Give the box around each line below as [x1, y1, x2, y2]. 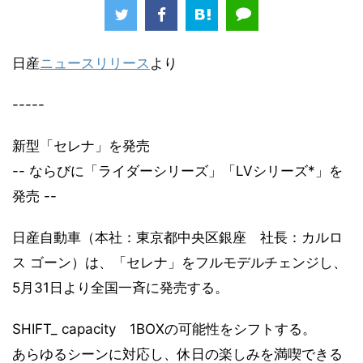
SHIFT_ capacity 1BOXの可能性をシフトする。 [12, 320, 316, 337]
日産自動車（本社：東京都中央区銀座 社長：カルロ [12, 228, 343, 246]
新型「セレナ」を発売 [12, 137, 150, 154]
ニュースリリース [40, 54, 150, 71]
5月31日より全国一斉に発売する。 [12, 279, 228, 296]
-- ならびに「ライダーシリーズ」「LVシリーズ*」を [12, 162, 343, 179]
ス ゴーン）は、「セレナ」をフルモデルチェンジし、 [12, 254, 347, 271]
